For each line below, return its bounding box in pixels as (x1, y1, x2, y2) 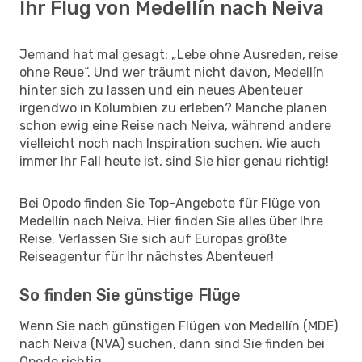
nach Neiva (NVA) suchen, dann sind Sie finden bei (19, 335, 325, 351)
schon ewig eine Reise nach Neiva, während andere (19, 117, 331, 133)
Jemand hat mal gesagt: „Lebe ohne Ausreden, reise (19, 46, 338, 62)
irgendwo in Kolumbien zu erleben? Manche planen (19, 99, 327, 116)
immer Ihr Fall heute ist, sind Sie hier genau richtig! (19, 153, 329, 169)
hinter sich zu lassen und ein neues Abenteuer (19, 82, 303, 98)
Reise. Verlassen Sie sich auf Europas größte (19, 230, 287, 246)
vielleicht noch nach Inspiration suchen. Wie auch (19, 135, 321, 151)
